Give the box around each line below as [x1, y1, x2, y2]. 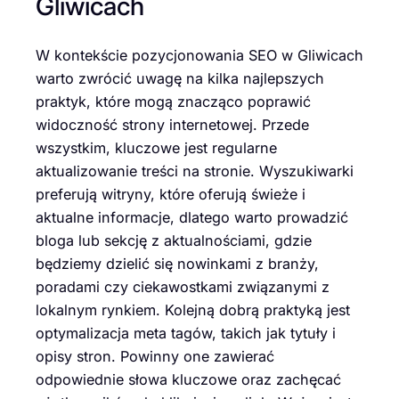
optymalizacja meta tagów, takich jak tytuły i [36, 324, 336, 342]
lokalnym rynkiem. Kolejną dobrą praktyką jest [36, 301, 350, 319]
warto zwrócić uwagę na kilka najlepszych [36, 69, 324, 87]
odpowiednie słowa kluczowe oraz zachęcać [36, 370, 341, 388]
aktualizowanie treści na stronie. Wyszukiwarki [36, 162, 354, 180]
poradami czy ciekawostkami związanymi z [36, 278, 330, 296]
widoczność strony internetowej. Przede [36, 116, 309, 134]
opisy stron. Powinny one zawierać [36, 347, 274, 365]
